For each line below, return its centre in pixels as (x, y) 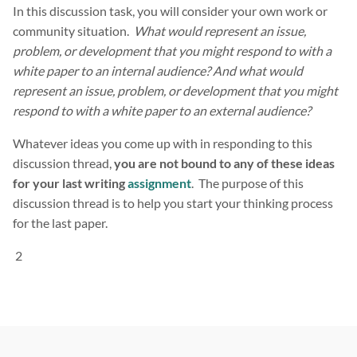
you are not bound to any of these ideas (224, 163)
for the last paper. (60, 223)
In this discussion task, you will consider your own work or (170, 11)
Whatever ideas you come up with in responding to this (163, 143)
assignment (159, 183)
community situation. (73, 31)
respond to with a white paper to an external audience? (162, 111)
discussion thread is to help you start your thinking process (173, 203)
